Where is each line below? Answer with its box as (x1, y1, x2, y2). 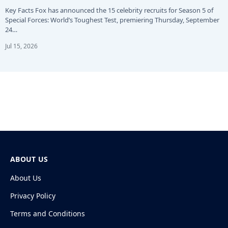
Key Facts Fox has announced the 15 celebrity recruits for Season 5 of (5, 5, 213, 15)
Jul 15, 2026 (5, 41, 38, 50)
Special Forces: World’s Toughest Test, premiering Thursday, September (5, 15, 219, 24)
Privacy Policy (10, 190, 55, 201)
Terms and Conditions (10, 208, 85, 218)
